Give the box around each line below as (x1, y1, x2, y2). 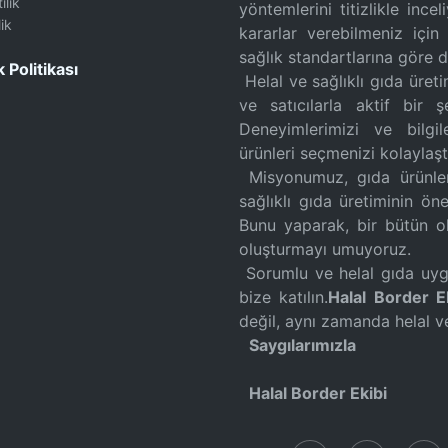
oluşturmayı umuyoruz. (239, 239, 411, 259)
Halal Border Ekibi (249, 383, 387, 403)
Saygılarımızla (249, 335, 356, 355)
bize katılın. (239, 287, 329, 307)
